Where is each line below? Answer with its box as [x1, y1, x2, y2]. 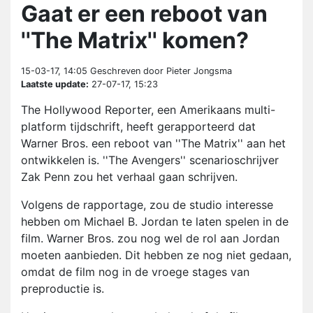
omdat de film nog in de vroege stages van [21, 265, 249, 279]
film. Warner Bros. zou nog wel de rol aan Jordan [21, 231, 279, 246]
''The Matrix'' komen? [21, 27, 249, 54]
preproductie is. [21, 282, 104, 296]
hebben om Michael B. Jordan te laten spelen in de [21, 214, 289, 229]
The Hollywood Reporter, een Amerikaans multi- [21, 103, 275, 117]
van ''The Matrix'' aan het [150, 136, 286, 151]
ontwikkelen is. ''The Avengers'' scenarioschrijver [21, 153, 279, 168]
